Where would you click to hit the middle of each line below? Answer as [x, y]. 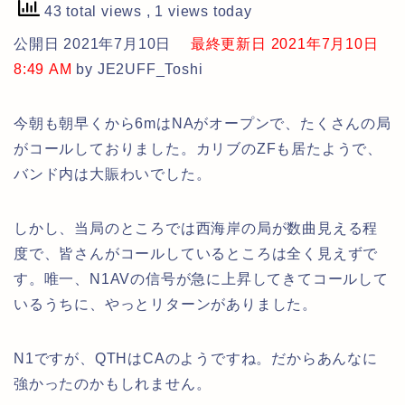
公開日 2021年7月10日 [95, 44]
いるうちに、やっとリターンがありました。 [165, 305]
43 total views [93, 12]
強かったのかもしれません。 [113, 384]
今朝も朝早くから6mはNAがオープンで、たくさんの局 [202, 124]
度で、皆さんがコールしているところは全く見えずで [196, 254]
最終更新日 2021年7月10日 [277, 44]
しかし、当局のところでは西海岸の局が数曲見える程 [196, 229]
